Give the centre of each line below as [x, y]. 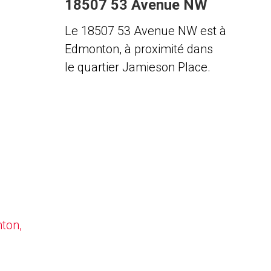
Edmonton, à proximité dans [139, 49]
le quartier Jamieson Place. [137, 67]
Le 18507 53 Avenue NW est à [145, 31]
